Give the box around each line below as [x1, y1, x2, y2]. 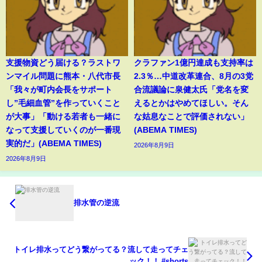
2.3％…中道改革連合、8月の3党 [134, 72, 253, 81]
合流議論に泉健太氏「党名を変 [134, 85, 249, 94]
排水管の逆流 [74, 199, 119, 207]
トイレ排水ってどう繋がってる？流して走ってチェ [13, 245, 188, 253]
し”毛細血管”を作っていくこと [6, 99, 120, 108]
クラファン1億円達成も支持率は [134, 58, 253, 67]
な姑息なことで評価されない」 [134, 112, 249, 121]
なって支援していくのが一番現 [6, 126, 120, 135]
